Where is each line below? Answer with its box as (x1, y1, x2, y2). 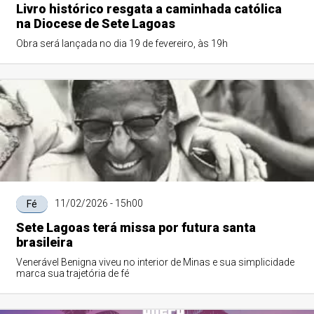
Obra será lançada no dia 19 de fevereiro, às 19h (15, 38, 228, 49)
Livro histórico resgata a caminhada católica (15, 1, 282, 16)
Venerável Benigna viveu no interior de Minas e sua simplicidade (15, 257, 294, 268)
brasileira (15, 235, 73, 250)
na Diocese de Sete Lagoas (15, 16, 175, 31)
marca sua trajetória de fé (15, 268, 129, 279)
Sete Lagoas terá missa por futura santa (15, 220, 256, 235)
